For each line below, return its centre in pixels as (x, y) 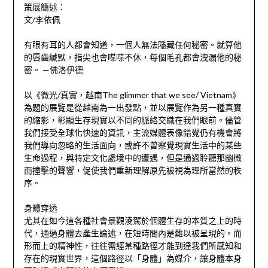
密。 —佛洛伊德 (53, 70)
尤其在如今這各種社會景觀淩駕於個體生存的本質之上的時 (133, 221)
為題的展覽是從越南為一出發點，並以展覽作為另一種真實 (133, 108)
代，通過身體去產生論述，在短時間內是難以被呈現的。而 (133, 233)
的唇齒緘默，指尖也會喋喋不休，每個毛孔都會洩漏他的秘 (133, 57)
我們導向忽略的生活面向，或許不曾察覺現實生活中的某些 (133, 145)
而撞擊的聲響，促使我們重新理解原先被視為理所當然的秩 (133, 170)
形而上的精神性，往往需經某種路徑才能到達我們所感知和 (133, 246)
